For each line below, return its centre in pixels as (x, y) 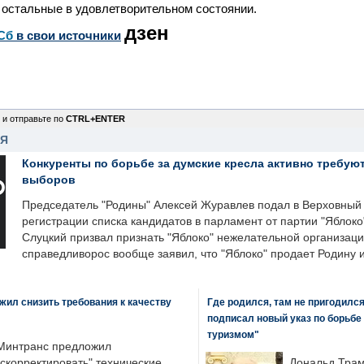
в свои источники (67, 35)
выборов (49, 180)
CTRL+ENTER (95, 119)
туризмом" (233, 334)
